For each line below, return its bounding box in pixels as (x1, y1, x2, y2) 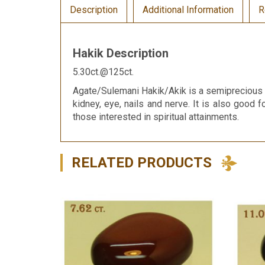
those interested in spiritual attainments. (73, 111, 239, 122)
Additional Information (143, 4, 234, 15)
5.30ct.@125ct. (73, 66, 134, 77)
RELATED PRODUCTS (72, 154, 212, 171)
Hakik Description (73, 46, 169, 60)
